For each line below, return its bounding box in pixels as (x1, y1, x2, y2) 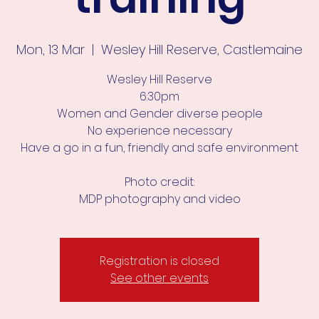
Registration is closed (100, 252, 219, 269)
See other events (110, 269, 209, 286)
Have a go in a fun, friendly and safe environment (21, 139, 298, 156)
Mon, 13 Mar (16, 40, 85, 58)
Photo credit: (125, 173, 194, 190)
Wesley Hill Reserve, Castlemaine (101, 40, 303, 58)
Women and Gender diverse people (56, 105, 263, 122)
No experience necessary (87, 122, 232, 139)
